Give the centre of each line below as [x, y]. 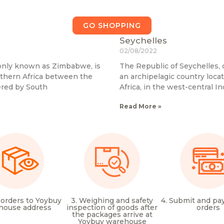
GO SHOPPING [112, 25]
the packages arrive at [112, 214]
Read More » [140, 106]
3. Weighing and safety [112, 200]
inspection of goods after [112, 207]
